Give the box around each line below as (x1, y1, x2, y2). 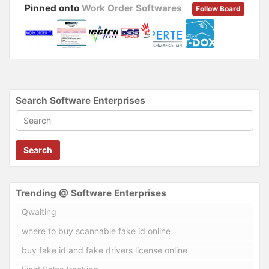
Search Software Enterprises (16, 94, 145, 106)
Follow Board (196, 4, 241, 13)
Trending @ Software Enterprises (16, 187, 166, 199)
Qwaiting (22, 206, 56, 217)
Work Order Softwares (82, 2, 182, 14)
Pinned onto (25, 2, 82, 14)
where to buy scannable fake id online (22, 225, 171, 236)
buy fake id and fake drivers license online (22, 244, 187, 255)
